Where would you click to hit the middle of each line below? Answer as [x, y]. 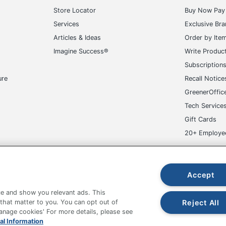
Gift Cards [200, 119]
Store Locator [75, 10]
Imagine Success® [81, 51]
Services [67, 24]
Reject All [201, 202]
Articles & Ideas [77, 37]
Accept [201, 175]
